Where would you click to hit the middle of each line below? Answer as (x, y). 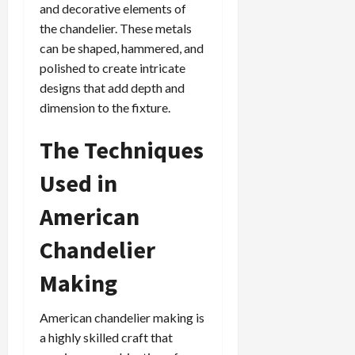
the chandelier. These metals (116, 28)
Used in (78, 183)
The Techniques (122, 149)
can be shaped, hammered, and (122, 48)
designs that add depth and (112, 87)
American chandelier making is (122, 317)
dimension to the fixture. (105, 107)
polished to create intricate (113, 67)
